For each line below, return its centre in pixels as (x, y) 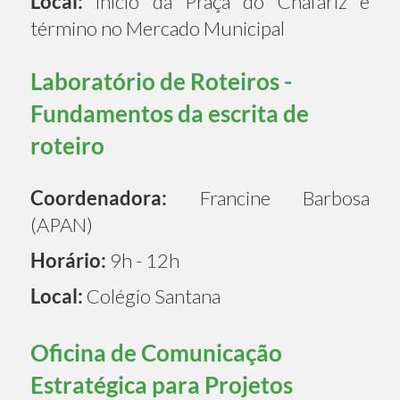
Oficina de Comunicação (156, 352)
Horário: (68, 260)
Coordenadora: (99, 197)
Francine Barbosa (268, 197)
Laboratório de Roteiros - (161, 81)
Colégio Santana (152, 296)
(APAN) (62, 224)
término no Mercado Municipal (158, 28)
